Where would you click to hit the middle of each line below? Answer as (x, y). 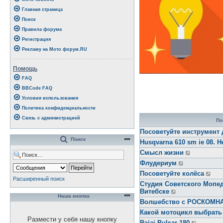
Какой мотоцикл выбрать (181, 213)
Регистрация (36, 39)
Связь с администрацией (51, 118)
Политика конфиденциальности (59, 108)
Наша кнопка (73, 196)
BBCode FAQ (37, 88)
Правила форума (42, 29)
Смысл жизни (162, 153)
